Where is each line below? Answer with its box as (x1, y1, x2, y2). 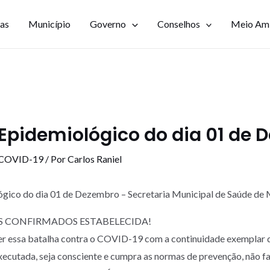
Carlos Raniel (67, 153, 122, 165)
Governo (90, 18, 126, 30)
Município (28, 18, 71, 30)
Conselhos (157, 18, 200, 30)
